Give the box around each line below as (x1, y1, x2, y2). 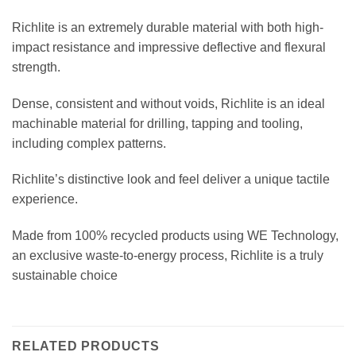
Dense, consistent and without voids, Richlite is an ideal (12, 96, 325, 110)
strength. (12, 60, 60, 74)
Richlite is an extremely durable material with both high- (12, 20, 323, 34)
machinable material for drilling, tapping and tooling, (12, 116, 303, 130)
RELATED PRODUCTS (12, 339, 160, 353)
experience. (12, 192, 78, 207)
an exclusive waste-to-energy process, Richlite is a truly (12, 249, 323, 263)
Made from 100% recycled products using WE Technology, (12, 229, 339, 243)
